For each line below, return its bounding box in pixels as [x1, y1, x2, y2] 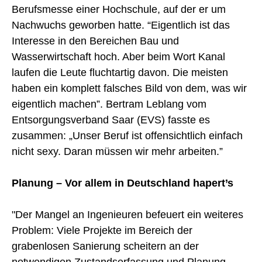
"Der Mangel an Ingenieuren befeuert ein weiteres [12, 208, 243, 220]
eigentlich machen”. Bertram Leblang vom [12, 98, 206, 110]
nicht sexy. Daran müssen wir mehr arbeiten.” [12, 145, 223, 157]
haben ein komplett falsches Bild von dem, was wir [12, 82, 247, 94]
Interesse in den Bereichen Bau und [12, 35, 179, 47]
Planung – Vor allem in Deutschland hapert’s [12, 177, 233, 189]
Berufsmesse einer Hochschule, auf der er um [12, 3, 226, 15]
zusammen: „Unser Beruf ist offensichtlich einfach [12, 129, 243, 142]
